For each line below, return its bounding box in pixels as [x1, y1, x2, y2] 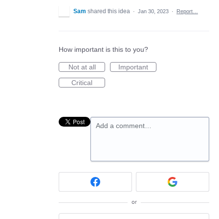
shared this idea [88, 7, 131, 15]
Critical [71, 78, 92, 87]
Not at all [68, 63, 96, 71]
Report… [176, 8, 198, 14]
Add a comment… [96, 121, 152, 130]
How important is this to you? [59, 45, 148, 53]
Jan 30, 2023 [138, 8, 169, 14]
